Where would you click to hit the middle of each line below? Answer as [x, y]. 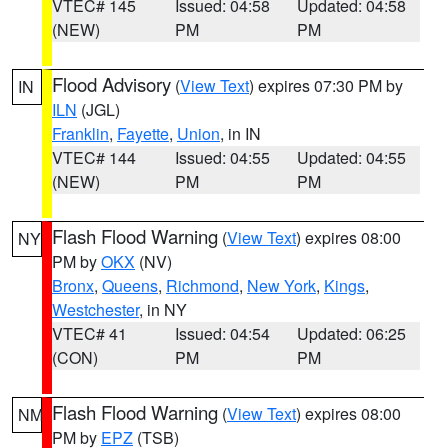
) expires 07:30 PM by [326, 85]
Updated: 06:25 [352, 333]
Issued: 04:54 [222, 333]
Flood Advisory [111, 84]
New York [281, 285]
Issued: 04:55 [222, 157]
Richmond [202, 285]
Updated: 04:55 [352, 157]
